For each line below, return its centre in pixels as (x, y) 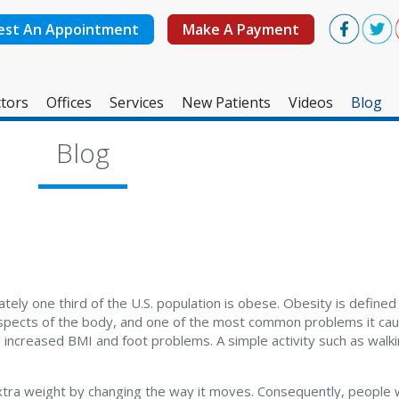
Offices (69, 102)
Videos (310, 102)
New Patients (226, 102)
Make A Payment (241, 29)
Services (136, 102)
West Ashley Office (112, 131)
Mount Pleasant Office (125, 168)
